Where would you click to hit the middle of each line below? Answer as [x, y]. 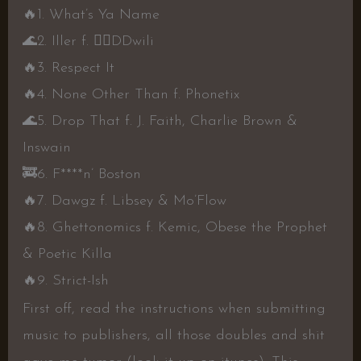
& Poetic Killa [67, 255]
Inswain [46, 148]
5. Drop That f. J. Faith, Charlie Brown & [167, 122]
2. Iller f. [65, 42]
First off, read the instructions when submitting [174, 309]
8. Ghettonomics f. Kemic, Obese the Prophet [182, 228]
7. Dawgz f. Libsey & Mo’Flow [131, 201]
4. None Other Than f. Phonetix [138, 95]
